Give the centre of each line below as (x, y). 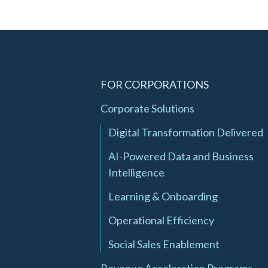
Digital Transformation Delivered (186, 133)
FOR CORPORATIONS (155, 85)
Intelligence (136, 173)
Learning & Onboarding (163, 197)
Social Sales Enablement (164, 244)
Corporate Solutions (147, 109)
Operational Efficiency (161, 220)
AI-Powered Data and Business (181, 156)
